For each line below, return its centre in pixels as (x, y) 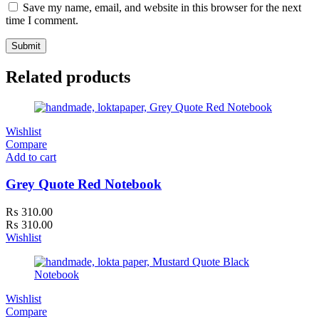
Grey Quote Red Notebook (84, 184)
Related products (68, 77)
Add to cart (31, 157)
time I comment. (42, 20)
